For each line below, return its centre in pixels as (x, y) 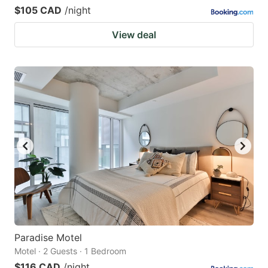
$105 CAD (38, 10)
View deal (134, 34)
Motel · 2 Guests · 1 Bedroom (70, 251)
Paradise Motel (48, 238)
